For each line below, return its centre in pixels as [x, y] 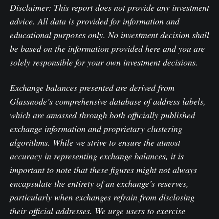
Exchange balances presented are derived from [92, 88]
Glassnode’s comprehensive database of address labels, [108, 101]
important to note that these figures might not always [103, 170]
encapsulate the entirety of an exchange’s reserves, [99, 184]
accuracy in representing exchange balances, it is [97, 156]
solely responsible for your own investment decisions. [104, 62]
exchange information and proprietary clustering [96, 129]
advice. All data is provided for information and [95, 21]
